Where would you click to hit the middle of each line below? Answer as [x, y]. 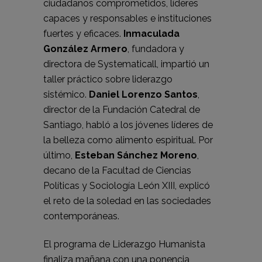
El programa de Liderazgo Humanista [124, 244]
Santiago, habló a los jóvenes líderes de [128, 125]
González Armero [85, 49]
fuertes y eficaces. [83, 34]
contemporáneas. [82, 216]
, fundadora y [156, 49]
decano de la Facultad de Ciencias [117, 171]
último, [59, 156]
